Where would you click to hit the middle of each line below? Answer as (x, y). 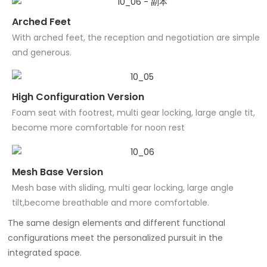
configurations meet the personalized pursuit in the (116, 238)
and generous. (42, 53)
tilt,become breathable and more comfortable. (111, 203)
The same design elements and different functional (117, 223)
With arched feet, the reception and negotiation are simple (136, 38)
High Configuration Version (78, 97)
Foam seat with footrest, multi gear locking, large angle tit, (134, 113)
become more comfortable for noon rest (99, 128)
